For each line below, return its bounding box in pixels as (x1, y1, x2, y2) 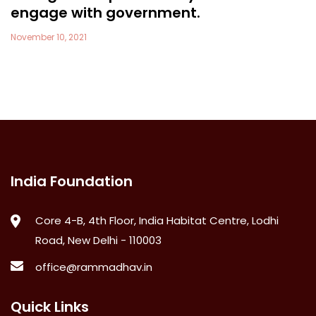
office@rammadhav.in (35, 259, 152, 274)
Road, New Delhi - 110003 (35, 232, 162, 248)
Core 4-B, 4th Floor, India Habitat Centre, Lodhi (35, 212, 279, 228)
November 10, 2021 (11, 30, 87, 43)
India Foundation (11, 171, 133, 191)
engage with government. (11, 2, 200, 23)
